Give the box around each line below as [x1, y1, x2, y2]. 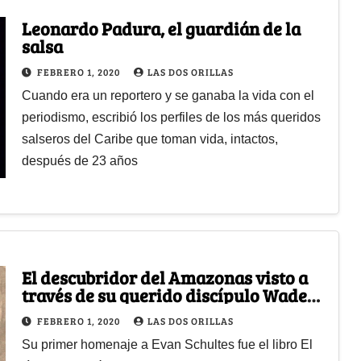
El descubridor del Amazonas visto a [21, 264, 308, 289]
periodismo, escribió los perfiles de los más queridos [21, 110, 321, 124]
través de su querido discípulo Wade [21, 282, 307, 307]
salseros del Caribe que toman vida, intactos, [21, 131, 278, 146]
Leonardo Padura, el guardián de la [21, 15, 301, 40]
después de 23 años [21, 153, 138, 168]
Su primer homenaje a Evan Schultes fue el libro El [21, 337, 313, 351]
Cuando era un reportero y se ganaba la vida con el [21, 88, 314, 102]
